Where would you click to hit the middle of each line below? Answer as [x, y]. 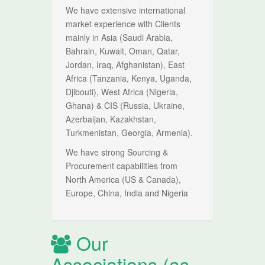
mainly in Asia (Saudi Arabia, [119, 37]
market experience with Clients [123, 24]
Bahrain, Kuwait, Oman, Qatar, [123, 51]
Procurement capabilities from [122, 166]
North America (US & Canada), [124, 179]
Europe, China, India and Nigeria [127, 193]
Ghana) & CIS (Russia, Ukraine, [125, 105]
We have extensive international [126, 10]
